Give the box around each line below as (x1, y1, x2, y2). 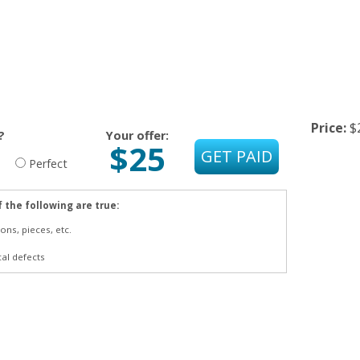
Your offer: (106, 128, 169, 144)
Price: (311, 118, 350, 137)
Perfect (29, 155, 67, 171)
